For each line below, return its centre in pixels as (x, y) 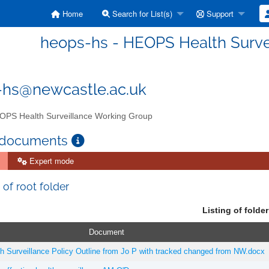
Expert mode (50, 160)
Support (219, 14)
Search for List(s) (141, 14)
